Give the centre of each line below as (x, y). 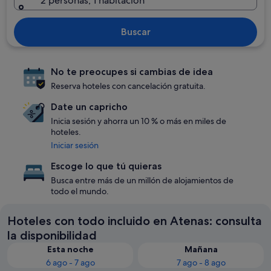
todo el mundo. (80, 191)
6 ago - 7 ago (70, 263)
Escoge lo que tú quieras (106, 166)
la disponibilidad (52, 235)
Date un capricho (89, 107)
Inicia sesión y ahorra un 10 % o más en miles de (139, 121)
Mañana (201, 249)
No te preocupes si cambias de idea (132, 72)
